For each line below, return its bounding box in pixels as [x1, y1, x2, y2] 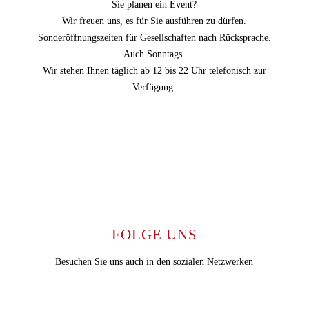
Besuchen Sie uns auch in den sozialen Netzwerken [55, 257, 254, 268]
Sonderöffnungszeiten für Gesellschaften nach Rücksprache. [37, 32, 271, 43]
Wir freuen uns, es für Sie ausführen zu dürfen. [62, 16, 247, 27]
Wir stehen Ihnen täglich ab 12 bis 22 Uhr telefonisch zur [42, 66, 266, 77]
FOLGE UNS [111, 226, 197, 243]
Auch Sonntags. [123, 49, 186, 60]
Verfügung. [132, 82, 177, 93]
